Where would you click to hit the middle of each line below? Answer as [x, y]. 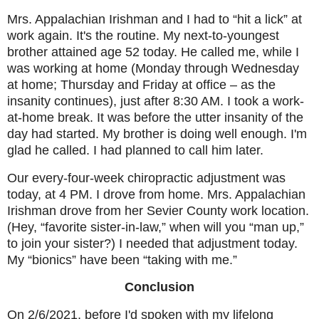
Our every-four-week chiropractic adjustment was [146, 178]
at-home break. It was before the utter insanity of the [155, 117]
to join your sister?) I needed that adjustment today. [152, 243]
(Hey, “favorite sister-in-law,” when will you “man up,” [156, 227]
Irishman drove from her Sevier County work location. [158, 210]
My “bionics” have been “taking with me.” [122, 260]
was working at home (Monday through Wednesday [153, 68]
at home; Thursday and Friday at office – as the [141, 84]
